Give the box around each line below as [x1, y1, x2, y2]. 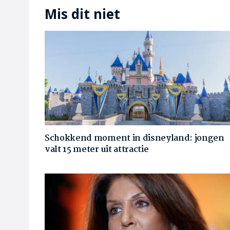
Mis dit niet [45, 5, 120, 24]
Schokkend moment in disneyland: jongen [45, 131, 224, 145]
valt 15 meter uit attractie [45, 142, 149, 157]
